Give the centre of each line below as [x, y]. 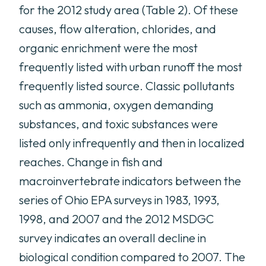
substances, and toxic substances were [118, 124]
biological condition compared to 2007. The [132, 257]
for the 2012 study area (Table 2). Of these [129, 10]
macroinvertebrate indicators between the [130, 181]
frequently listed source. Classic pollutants [127, 86]
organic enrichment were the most [108, 48]
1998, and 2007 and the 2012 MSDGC [116, 219]
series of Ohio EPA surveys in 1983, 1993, [119, 200]
